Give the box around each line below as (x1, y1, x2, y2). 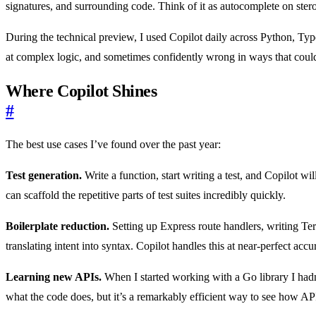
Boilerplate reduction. (6, 220, 109, 233)
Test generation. (6, 169, 82, 182)
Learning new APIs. (6, 271, 102, 284)
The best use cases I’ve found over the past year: (6, 138, 221, 151)
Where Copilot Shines (6, 82, 157, 101)
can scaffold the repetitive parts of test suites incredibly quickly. (6, 189, 286, 202)
